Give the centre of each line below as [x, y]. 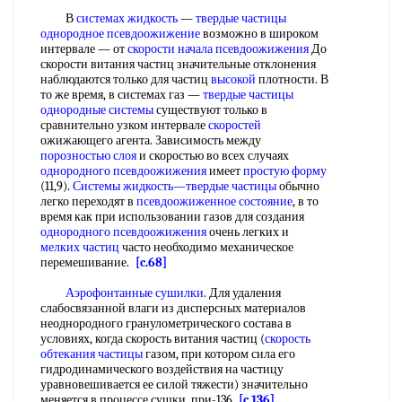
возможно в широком [259, 34]
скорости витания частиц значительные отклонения [178, 64]
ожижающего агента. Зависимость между [151, 140]
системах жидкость [127, 18]
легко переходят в [88, 201]
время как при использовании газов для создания [172, 217]
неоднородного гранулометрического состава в [166, 323]
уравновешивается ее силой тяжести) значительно [174, 385]
